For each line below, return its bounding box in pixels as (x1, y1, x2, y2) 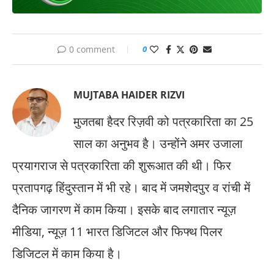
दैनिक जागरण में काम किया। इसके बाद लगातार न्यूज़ (12, 201, 236, 218)
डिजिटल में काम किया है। (12, 245, 122, 262)
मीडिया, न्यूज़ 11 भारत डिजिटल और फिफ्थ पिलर (12, 223, 223, 240)
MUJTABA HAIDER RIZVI (73, 87, 185, 102)
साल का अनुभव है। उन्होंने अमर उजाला (73, 135, 243, 152)
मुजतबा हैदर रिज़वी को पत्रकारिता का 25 (73, 113, 253, 130)
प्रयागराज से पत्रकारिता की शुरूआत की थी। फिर (12, 157, 231, 174)
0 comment (69, 43, 115, 55)
